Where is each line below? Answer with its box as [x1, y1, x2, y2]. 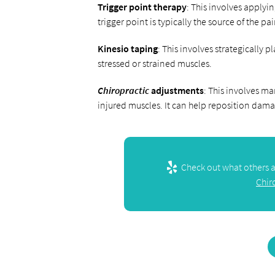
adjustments [149, 84, 204, 96]
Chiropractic [97, 84, 149, 96]
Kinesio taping [97, 42, 158, 55]
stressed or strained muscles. [97, 57, 212, 69]
